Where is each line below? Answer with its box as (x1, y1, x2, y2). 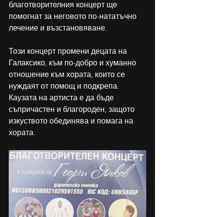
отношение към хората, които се (9, 70, 127, 79)
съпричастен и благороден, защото (9, 105, 137, 114)
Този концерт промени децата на (9, 46, 129, 56)
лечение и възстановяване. (9, 23, 109, 33)
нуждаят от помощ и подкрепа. (9, 81, 121, 91)
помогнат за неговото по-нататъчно (9, 12, 139, 21)
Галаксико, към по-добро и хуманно (9, 58, 138, 68)
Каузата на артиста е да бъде (9, 93, 116, 103)
